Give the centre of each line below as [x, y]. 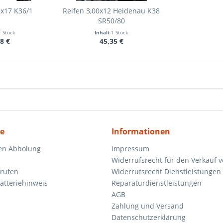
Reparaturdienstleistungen [157, 183]
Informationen [141, 131]
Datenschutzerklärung [149, 217]
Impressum [130, 149]
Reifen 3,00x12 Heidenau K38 [111, 11]
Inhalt [103, 32]
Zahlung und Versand [148, 206]
